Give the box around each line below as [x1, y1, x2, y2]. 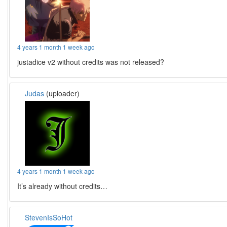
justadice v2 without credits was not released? [17, 56, 165, 67]
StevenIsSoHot [25, 212, 73, 222]
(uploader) [44, 88, 80, 98]
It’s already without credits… [17, 180, 108, 191]
